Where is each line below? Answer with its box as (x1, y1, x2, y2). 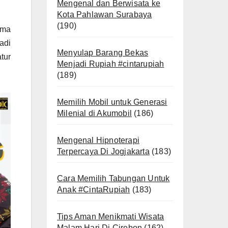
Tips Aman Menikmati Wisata (57, 212, 164, 221)
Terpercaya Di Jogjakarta (57, 147, 150, 156)
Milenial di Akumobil (57, 109, 132, 118)
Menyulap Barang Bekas (57, 48, 149, 57)
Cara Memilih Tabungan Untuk (57, 174, 170, 183)
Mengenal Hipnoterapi (57, 136, 139, 145)
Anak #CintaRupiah (57, 185, 130, 194)
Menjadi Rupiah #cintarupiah (57, 60, 164, 68)
